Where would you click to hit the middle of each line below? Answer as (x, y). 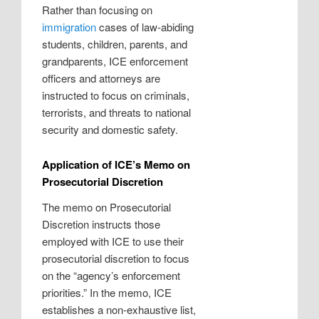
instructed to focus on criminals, (116, 95)
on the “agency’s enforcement (111, 276)
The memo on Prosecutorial (107, 207)
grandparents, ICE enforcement (115, 61)
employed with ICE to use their (113, 241)
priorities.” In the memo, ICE (107, 293)
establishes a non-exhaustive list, (119, 310)
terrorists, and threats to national (117, 112)
